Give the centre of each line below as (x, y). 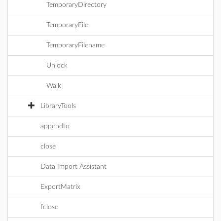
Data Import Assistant (74, 167)
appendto (55, 126)
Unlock (57, 66)
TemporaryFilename (75, 45)
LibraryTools (58, 106)
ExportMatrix (60, 187)
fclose (49, 207)
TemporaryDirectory (76, 5)
